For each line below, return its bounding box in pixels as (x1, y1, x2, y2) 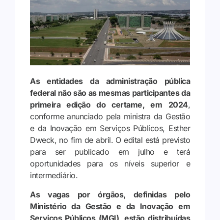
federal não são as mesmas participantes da (30, 88, 190, 98)
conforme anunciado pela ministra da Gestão (30, 111, 190, 122)
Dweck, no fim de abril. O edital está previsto (30, 135, 190, 145)
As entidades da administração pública (30, 76, 190, 86)
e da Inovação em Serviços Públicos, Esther (30, 123, 190, 134)
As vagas (30, 189, 70, 199)
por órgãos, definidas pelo (69, 189, 190, 199)
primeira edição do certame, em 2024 (30, 100, 188, 110)
